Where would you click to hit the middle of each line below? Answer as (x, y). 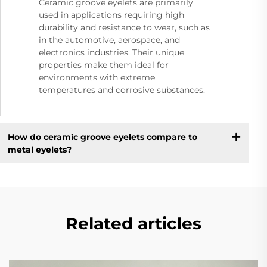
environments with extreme (97, 78)
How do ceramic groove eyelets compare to (102, 137)
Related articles (133, 224)
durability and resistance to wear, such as (124, 28)
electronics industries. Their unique (111, 53)
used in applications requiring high (111, 15)
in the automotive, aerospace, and (109, 40)
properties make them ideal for (104, 65)
